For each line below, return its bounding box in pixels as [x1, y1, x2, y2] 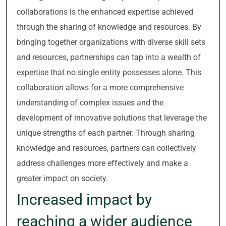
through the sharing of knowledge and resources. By [17, 22, 201, 32]
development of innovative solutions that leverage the [17, 113, 207, 123]
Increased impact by [17, 191, 152, 208]
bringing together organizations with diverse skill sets [17, 37, 205, 47]
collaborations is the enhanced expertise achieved [17, 7, 193, 17]
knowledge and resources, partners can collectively [17, 143, 196, 153]
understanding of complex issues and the [17, 98, 163, 107]
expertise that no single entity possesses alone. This [17, 68, 201, 77]
